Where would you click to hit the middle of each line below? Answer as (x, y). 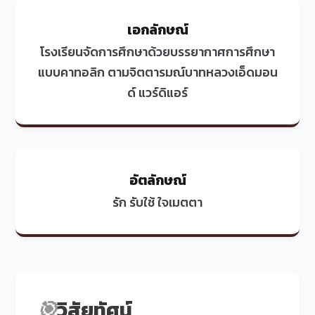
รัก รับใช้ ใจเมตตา (157, 202)
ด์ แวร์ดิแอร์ (157, 92)
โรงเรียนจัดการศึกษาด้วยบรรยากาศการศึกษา (157, 52)
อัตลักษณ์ (157, 180)
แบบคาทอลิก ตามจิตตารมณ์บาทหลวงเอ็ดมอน (157, 72)
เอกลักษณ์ (157, 30)
